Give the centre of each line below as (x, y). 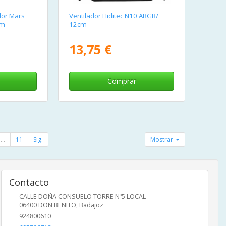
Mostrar (163, 139)
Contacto (29, 182)
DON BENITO (57, 205)
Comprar (122, 81)
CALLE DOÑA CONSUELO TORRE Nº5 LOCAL (82, 196)
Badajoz (91, 205)
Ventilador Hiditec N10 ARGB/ (114, 15)
